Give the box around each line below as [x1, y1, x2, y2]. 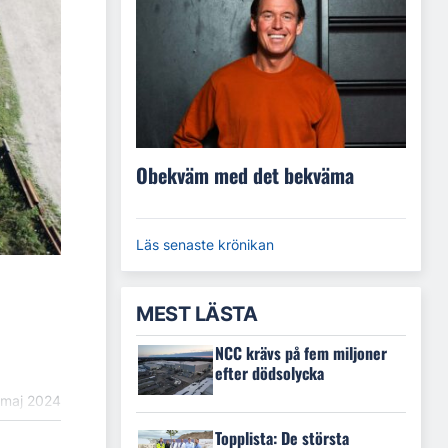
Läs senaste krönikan [136, 236, 274, 254]
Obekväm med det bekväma [136, 160, 354, 191]
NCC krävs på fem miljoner [215, 341, 387, 366]
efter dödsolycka [215, 361, 324, 386]
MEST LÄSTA [136, 302, 257, 327]
